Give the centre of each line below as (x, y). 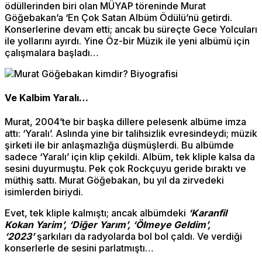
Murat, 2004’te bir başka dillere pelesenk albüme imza (125, 122)
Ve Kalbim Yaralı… (46, 97)
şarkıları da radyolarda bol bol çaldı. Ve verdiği (139, 237)
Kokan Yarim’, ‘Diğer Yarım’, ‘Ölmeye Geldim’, (108, 225)
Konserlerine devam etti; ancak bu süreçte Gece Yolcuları (131, 29)
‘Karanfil (208, 213)
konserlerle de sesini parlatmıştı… (79, 248)
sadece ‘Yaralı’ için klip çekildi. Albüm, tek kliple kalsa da (130, 157)
